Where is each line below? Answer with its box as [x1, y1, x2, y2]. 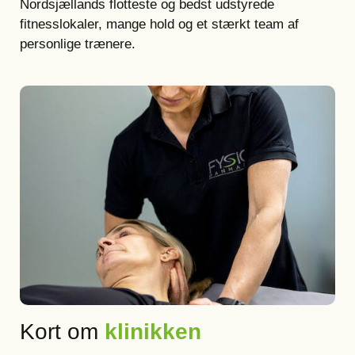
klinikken [105, 319, 201, 344]
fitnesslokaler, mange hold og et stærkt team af [20, 17, 299, 32]
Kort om [20, 319, 105, 344]
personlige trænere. [20, 36, 136, 52]
